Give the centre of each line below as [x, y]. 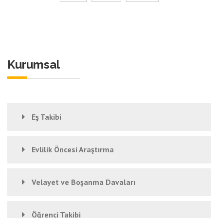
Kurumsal [34, 64]
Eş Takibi [46, 117]
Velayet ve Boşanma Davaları [83, 182]
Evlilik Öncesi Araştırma [73, 149]
